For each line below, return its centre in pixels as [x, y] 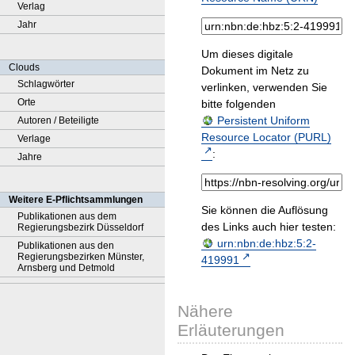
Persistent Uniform [263, 121]
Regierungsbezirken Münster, [81, 257]
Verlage [34, 139]
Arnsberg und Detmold [66, 268]
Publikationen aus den [66, 246]
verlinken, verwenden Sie [264, 88]
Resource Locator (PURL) [266, 137]
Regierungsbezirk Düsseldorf [80, 227]
